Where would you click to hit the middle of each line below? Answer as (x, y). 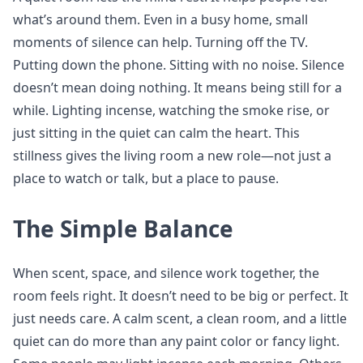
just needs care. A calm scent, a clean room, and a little (180, 318)
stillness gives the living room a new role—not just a (172, 156)
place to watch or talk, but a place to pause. (146, 178)
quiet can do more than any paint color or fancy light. (176, 341)
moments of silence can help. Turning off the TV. (160, 42)
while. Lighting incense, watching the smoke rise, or (171, 110)
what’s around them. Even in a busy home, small (160, 19)
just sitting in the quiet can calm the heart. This (156, 133)
